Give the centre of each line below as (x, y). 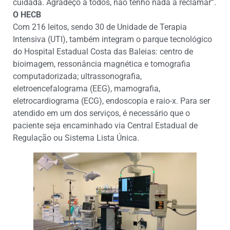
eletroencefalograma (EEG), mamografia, (87, 89)
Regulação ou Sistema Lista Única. (76, 138)
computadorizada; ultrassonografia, (77, 76)
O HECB (27, 15)
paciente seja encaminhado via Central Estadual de (105, 126)
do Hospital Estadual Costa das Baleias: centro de (103, 52)
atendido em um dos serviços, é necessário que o (101, 113)
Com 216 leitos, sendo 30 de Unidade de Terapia (100, 27)
